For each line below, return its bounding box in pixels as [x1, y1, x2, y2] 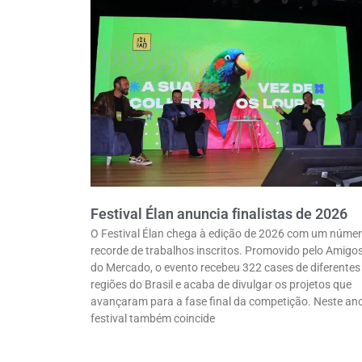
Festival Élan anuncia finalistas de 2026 [90, 205, 347, 223]
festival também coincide [90, 312, 215, 326]
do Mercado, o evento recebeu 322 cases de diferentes [90, 261, 360, 275]
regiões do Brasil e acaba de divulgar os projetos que [90, 278, 351, 292]
